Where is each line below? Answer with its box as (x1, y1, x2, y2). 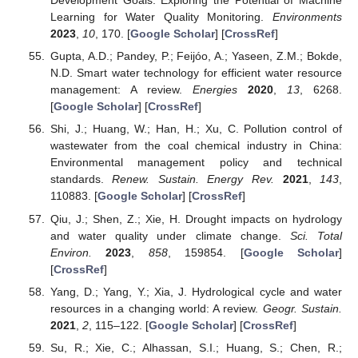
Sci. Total (289, 229, 343, 242)
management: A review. (50, 83, 193, 97)
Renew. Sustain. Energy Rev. (112, 173, 274, 186)
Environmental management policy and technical (50, 156, 342, 169)
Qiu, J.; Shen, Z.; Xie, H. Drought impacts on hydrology (50, 212, 342, 225)
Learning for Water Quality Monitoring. (50, 10, 272, 24)
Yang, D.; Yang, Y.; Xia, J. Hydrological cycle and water (50, 284, 342, 298)
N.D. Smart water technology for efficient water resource (50, 66, 342, 80)
